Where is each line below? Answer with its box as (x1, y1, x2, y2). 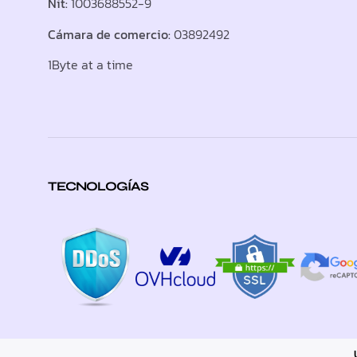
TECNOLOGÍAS (48, 178, 148, 194)
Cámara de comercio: (48, 24, 171, 44)
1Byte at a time (48, 55, 133, 75)
